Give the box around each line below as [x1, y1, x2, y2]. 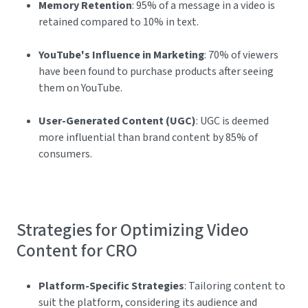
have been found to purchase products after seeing [38, 64, 274, 80]
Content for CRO [16, 239, 137, 264]
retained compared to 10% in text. [38, 14, 199, 30]
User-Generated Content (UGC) [38, 113, 196, 129]
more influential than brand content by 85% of [38, 130, 258, 146]
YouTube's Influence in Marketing [38, 47, 204, 63]
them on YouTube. [38, 80, 122, 96]
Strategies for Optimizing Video [16, 218, 249, 243]
